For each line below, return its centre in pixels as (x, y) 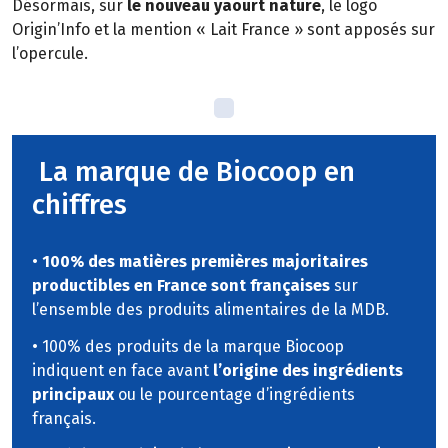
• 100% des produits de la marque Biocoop (188, 346)
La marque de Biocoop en (193, 171)
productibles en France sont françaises (181, 285)
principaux (75, 394)
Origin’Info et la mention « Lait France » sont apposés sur (223, 30)
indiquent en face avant (122, 370)
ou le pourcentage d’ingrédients (236, 394)
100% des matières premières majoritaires (205, 261)
